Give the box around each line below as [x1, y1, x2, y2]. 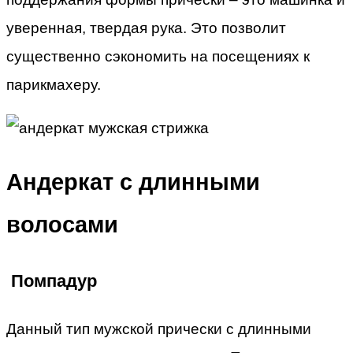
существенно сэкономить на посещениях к [6, 47, 310, 65]
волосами [6, 212, 118, 238]
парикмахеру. [6, 76, 101, 93]
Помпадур [6, 270, 97, 291]
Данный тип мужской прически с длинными [6, 321, 311, 338]
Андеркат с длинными [6, 169, 260, 195]
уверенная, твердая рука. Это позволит [6, 19, 286, 36]
